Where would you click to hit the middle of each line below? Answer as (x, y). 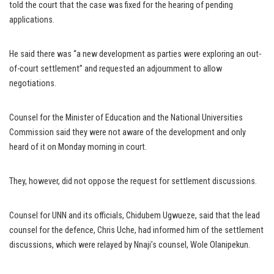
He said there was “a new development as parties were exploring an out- (135, 54)
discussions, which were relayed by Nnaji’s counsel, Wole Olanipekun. (130, 245)
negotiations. (33, 84)
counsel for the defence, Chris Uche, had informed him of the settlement (136, 231)
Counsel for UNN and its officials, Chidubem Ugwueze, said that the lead (135, 216)
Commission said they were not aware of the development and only (128, 133)
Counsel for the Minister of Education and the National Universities (126, 118)
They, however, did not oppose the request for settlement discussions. (133, 182)
